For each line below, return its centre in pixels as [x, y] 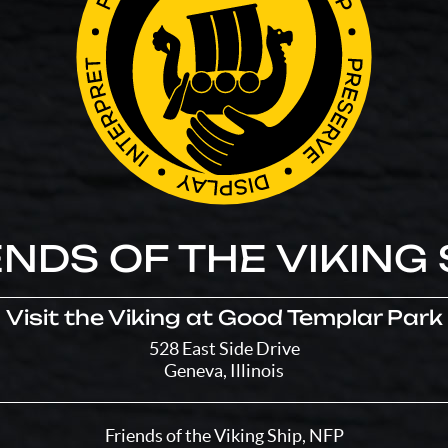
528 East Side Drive [224, 348]
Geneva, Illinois [224, 370]
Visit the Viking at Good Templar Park [224, 317]
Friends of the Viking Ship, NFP [224, 435]
